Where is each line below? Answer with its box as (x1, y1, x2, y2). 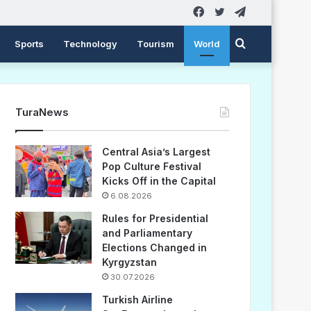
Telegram (246, 5, 295, 19)
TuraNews (15, 106, 69, 119)
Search (245, 37, 284, 51)
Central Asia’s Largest (102, 146, 211, 158)
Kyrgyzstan (102, 256, 158, 268)
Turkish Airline (102, 294, 174, 305)
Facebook (204, 5, 257, 19)
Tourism (137, 38, 174, 49)
